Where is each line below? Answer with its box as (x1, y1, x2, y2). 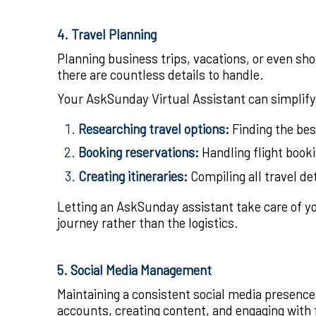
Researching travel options (78, 120, 225, 137)
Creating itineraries (78, 168, 183, 185)
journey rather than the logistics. (57, 214, 238, 231)
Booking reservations (78, 144, 195, 161)
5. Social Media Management (57, 262, 212, 279)
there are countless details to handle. (57, 66, 264, 83)
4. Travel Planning (57, 26, 157, 43)
